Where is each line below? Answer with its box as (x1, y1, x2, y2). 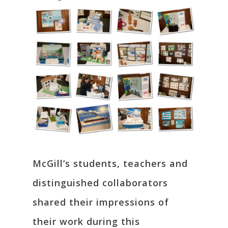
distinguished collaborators (33, 176, 168, 189)
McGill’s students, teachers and (33, 157, 188, 169)
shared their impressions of (33, 195, 169, 208)
